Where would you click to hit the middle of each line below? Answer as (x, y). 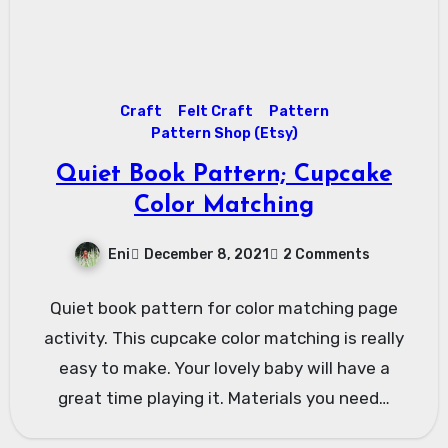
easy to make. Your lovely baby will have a (224, 368)
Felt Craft (215, 111)
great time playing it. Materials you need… (224, 398)
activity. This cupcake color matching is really (224, 338)
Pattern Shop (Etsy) (224, 133)
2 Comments (326, 254)
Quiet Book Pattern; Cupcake (224, 174)
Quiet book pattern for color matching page (224, 308)
